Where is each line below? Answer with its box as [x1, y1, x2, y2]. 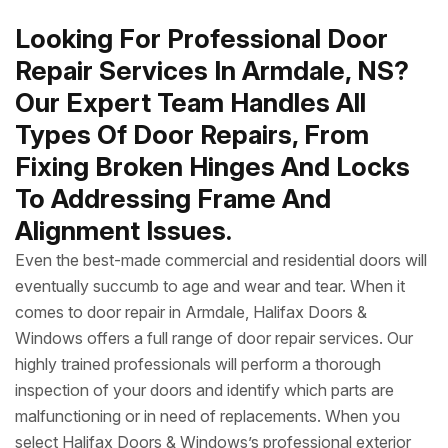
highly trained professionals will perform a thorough [15, 354, 381, 374]
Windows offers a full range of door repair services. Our [15, 328, 413, 348]
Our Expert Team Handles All [15, 87, 366, 118]
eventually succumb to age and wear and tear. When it [15, 276, 405, 296]
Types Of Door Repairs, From [15, 119, 369, 150]
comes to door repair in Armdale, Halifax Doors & [15, 302, 367, 322]
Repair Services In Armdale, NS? [15, 55, 409, 86]
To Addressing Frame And [15, 183, 331, 214]
